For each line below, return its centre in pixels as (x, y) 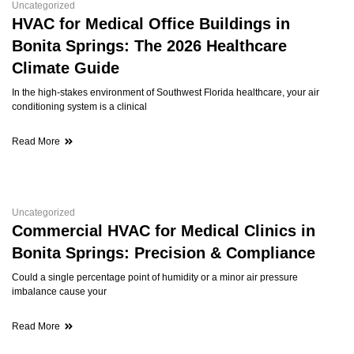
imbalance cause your (59, 291)
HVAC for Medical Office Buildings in (151, 23)
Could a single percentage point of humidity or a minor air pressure (155, 277)
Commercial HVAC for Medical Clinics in (164, 230)
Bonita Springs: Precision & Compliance (164, 252)
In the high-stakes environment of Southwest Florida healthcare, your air (166, 92)
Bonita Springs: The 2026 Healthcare (149, 45)
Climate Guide (66, 68)
